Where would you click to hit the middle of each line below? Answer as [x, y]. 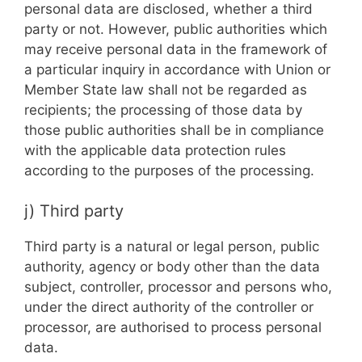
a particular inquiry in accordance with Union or [177, 69]
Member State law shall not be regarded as [166, 89]
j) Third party [74, 211]
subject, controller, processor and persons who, [178, 287]
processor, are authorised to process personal [173, 327]
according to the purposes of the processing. [169, 170]
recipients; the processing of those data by [163, 109]
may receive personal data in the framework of [176, 49]
